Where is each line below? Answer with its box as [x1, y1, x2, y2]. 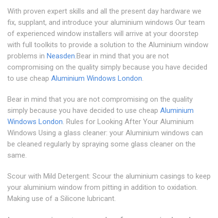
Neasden [47, 52, 75, 61]
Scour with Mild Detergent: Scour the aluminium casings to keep [7, 172, 211, 181]
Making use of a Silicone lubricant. [7, 194, 116, 203]
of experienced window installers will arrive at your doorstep [7, 29, 199, 38]
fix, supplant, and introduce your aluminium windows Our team [7, 18, 205, 27]
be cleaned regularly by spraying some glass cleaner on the [7, 140, 196, 149]
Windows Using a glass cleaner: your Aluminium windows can [7, 128, 203, 138]
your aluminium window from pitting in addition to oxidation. [7, 183, 198, 192]
